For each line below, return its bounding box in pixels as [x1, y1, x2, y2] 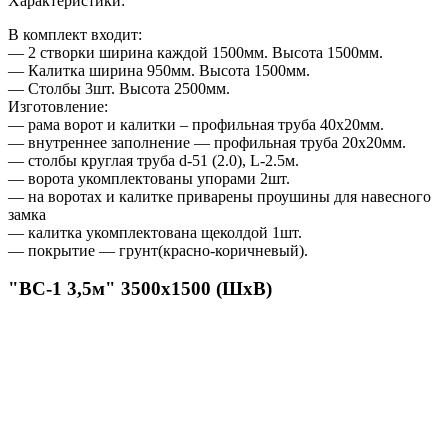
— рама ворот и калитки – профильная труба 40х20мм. [8, 115, 384, 133]
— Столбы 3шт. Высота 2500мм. [8, 79, 230, 97]
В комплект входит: [8, 25, 142, 43]
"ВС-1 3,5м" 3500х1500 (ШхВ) [8, 278, 272, 300]
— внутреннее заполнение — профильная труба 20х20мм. [8, 133, 406, 151]
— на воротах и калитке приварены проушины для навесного [8, 187, 431, 205]
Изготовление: [8, 97, 108, 115]
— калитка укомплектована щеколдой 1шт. [8, 223, 302, 241]
